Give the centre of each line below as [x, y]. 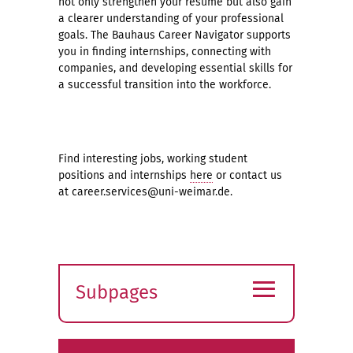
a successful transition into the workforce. [165, 85]
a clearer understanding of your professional [171, 19]
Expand [106, 314]
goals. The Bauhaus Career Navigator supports [175, 35]
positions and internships [124, 175]
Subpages [117, 292]
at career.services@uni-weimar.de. [145, 192]
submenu [115, 336]
